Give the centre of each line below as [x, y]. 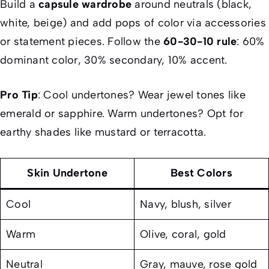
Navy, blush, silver [186, 204]
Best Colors [201, 173]
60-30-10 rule [200, 42]
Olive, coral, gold [183, 234]
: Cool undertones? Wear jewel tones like [141, 95]
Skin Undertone [67, 173]
